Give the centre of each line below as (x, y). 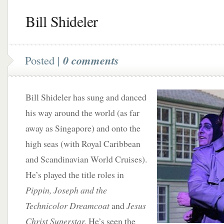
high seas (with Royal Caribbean (83, 143)
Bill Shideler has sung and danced (86, 97)
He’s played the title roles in (75, 174)
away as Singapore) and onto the (83, 128)
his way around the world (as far (82, 112)
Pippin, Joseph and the (66, 190)
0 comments (91, 60)
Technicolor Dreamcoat (67, 205)
